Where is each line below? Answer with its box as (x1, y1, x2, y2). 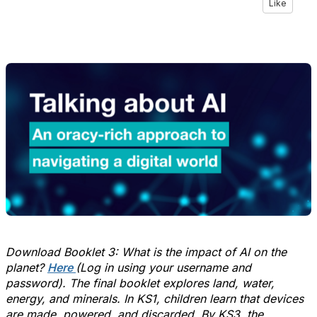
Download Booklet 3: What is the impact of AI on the (6, 245, 287, 259)
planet (6, 260, 38, 275)
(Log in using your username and (76, 260, 251, 275)
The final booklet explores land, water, (69, 276, 275, 290)
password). (6, 276, 69, 290)
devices (263, 292, 304, 306)
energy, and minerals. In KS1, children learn (6, 292, 236, 306)
